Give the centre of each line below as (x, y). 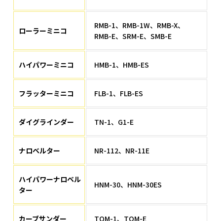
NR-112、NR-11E (122, 151)
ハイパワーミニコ (47, 65)
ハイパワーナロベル (50, 179)
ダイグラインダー (47, 122)
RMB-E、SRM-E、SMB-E (133, 36)
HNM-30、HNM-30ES (128, 185)
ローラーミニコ (43, 31)
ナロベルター (40, 151)
